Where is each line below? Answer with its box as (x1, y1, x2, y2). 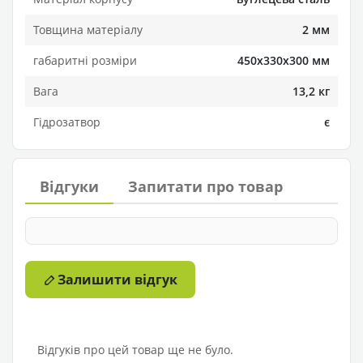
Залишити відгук (58, 271, 177, 289)
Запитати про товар (128, 177, 283, 197)
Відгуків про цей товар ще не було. (37, 342, 233, 358)
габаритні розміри (33, 53, 137, 69)
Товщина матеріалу (33, 22, 143, 38)
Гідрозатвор (33, 114, 100, 130)
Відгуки (40, 177, 99, 197)
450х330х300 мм (237, 53, 330, 69)
